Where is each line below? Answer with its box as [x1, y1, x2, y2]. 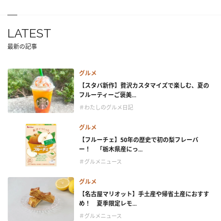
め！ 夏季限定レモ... [79, 199, 137, 208]
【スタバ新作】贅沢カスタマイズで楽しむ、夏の [79, 81, 209, 90]
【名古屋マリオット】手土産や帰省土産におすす [79, 190, 209, 199]
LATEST [7, 26, 51, 41]
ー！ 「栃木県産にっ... [79, 145, 143, 154]
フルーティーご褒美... [79, 91, 136, 100]
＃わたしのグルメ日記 [79, 104, 133, 111]
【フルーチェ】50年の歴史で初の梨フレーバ [79, 136, 198, 145]
